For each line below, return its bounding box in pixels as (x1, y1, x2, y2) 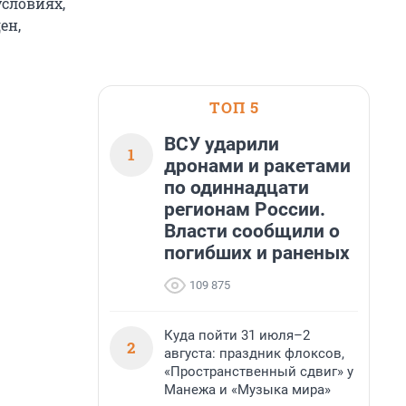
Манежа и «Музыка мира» (164, 382, 331, 398)
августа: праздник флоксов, (164, 345, 344, 362)
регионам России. (164, 198, 325, 220)
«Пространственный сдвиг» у (164, 363, 353, 380)
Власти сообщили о (164, 220, 340, 242)
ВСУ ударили (164, 133, 279, 155)
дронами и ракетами (164, 155, 351, 177)
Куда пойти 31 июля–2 (164, 327, 310, 343)
